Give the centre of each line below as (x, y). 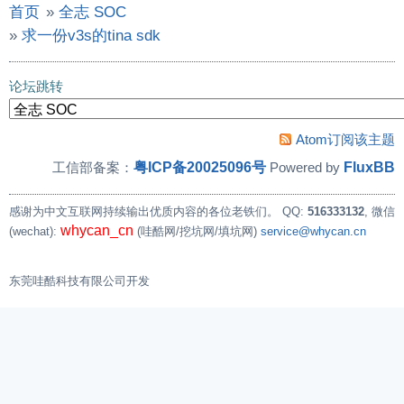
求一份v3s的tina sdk (91, 35)
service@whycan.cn (313, 231)
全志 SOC (92, 12)
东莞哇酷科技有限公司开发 (79, 281)
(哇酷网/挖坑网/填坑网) (197, 231)
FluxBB (369, 167)
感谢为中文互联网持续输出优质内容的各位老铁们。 (144, 211)
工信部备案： (93, 167)
